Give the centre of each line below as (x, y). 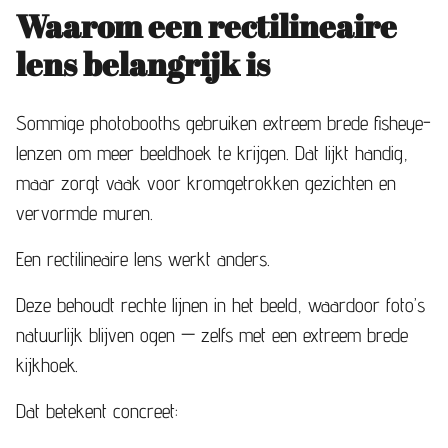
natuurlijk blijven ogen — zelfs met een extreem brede (212, 334)
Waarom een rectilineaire (206, 25)
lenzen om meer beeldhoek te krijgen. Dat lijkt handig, (212, 152)
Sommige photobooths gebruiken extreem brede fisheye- (223, 122)
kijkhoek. (47, 364)
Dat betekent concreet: (97, 410)
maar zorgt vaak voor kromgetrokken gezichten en (206, 182)
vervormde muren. (84, 212)
